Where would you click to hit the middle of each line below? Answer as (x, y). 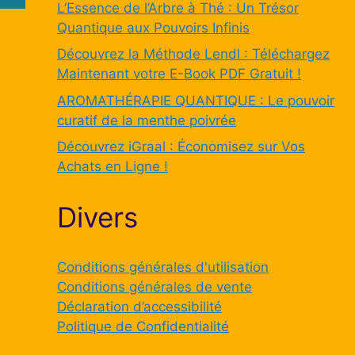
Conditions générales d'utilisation (163, 267)
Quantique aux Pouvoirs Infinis (153, 27)
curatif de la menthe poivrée (147, 120)
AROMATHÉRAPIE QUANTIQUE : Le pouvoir (196, 100)
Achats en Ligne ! (113, 166)
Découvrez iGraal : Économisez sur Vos (181, 147)
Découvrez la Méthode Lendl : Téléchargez (193, 54)
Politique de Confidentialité (143, 326)
